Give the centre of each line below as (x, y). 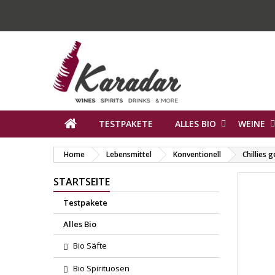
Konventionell (197, 154)
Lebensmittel (129, 154)
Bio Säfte (90, 246)
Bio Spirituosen (101, 268)
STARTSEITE (82, 182)
